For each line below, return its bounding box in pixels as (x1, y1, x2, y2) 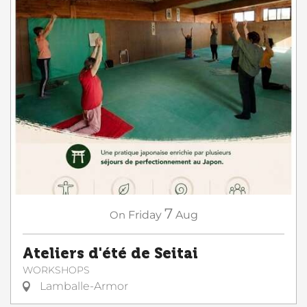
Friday (127, 208, 162, 221)
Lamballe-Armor (37, 280, 128, 293)
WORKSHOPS (23, 264, 90, 276)
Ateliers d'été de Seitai (23, 245, 198, 262)
